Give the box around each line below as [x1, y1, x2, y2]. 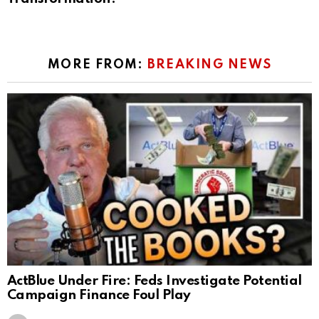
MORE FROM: [47, 58, 147, 72]
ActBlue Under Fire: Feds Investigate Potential [7, 274, 302, 288]
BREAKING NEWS [147, 58, 272, 72]
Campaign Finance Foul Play [7, 288, 191, 303]
